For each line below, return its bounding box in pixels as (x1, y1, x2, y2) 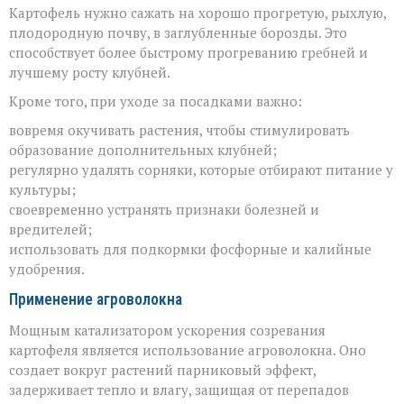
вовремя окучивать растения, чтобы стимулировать (9, 120, 350, 139)
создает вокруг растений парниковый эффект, (9, 360, 316, 379)
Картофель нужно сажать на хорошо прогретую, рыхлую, (9, 3, 386, 22)
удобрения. (9, 259, 85, 278)
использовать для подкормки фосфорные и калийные (9, 239, 372, 258)
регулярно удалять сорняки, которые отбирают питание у (9, 160, 393, 179)
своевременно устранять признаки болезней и (9, 199, 319, 218)
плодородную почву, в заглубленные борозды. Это (9, 23, 347, 41)
